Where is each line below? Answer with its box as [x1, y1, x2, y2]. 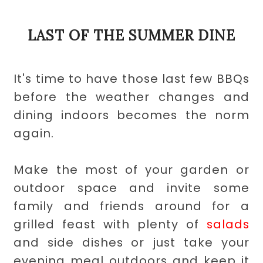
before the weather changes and [14, 88, 249, 105]
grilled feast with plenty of [14, 215, 207, 232]
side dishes [48, 234, 123, 251]
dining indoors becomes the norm [14, 106, 249, 123]
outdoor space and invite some [14, 179, 249, 196]
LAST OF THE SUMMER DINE [27, 26, 235, 45]
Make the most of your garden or [14, 161, 249, 178]
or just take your [123, 234, 249, 251]
